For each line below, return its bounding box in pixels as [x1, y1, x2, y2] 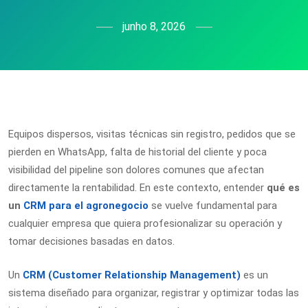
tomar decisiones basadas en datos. [8, 235, 175, 247]
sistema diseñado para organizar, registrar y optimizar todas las [8, 286, 299, 299]
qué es [267, 181, 300, 194]
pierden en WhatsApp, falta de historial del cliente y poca [8, 146, 267, 158]
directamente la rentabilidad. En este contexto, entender [8, 181, 267, 194]
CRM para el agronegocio [23, 199, 148, 212]
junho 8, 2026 [122, 20, 186, 33]
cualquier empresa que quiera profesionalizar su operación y [8, 217, 282, 230]
